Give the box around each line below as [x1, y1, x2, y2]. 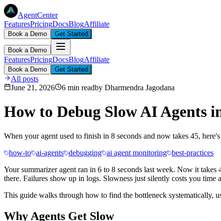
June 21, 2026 [11, 83, 55, 92]
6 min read [62, 83, 95, 92]
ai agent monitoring [107, 148, 167, 157]
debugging [69, 148, 102, 157]
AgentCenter [18, 11, 58, 19]
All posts [11, 74, 38, 83]
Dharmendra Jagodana [105, 83, 175, 92]
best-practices [172, 148, 214, 157]
